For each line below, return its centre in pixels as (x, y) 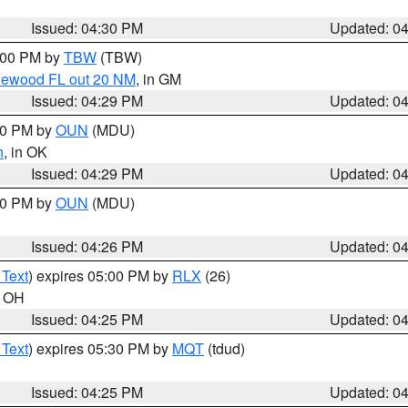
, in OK (25, 152)
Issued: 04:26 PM (87, 246)
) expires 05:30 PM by (100, 348)
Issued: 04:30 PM (87, 28)
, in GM (158, 79)
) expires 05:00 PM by (100, 275)
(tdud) (224, 348)
